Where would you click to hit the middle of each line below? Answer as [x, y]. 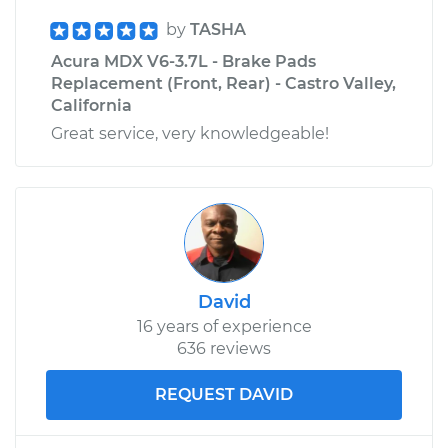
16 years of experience [224, 326]
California [91, 105]
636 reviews [224, 348]
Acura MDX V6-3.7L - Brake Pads [183, 61]
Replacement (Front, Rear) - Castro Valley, [223, 83]
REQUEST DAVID [224, 394]
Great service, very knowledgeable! [190, 133]
